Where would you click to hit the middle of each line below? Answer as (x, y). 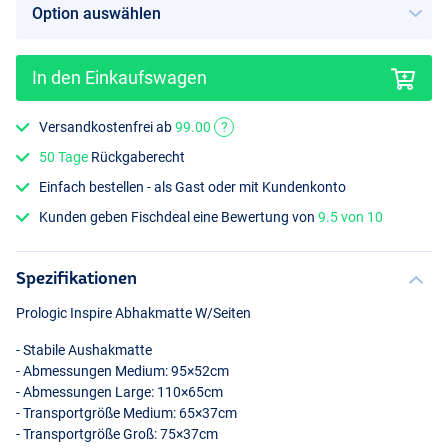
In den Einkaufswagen (119, 77)
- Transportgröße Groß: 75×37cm (117, 434)
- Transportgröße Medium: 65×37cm (126, 413)
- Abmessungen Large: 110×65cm (119, 392)
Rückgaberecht (137, 156)
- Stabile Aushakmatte (84, 350)
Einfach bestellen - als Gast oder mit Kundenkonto (193, 187)
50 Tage (64, 156)
